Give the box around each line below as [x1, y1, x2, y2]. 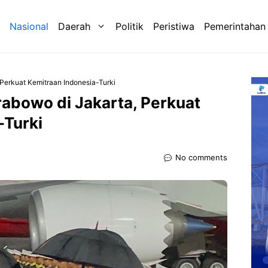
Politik [115, 20, 144, 33]
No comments [175, 153, 227, 163]
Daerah [58, 20, 90, 33]
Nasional [10, 20, 48, 33]
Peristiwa [153, 20, 194, 33]
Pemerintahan [204, 20, 266, 33]
